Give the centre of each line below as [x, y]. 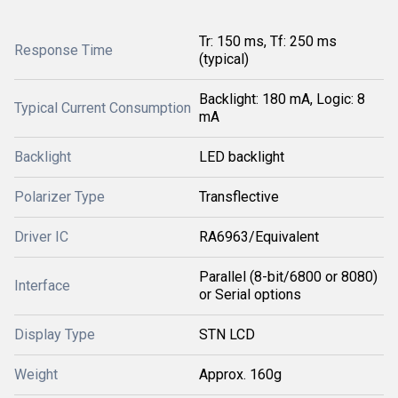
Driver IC [41, 237]
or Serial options [250, 295]
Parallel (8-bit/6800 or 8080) [288, 277]
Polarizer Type [60, 197]
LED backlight [242, 157]
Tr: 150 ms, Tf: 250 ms [268, 41]
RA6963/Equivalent [259, 237]
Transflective [239, 197]
